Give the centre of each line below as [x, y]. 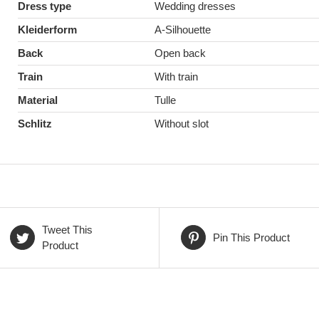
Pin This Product [251, 237]
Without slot [182, 123]
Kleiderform [47, 29]
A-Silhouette [183, 29]
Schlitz [35, 123]
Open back [180, 53]
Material [38, 100]
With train [176, 76]
